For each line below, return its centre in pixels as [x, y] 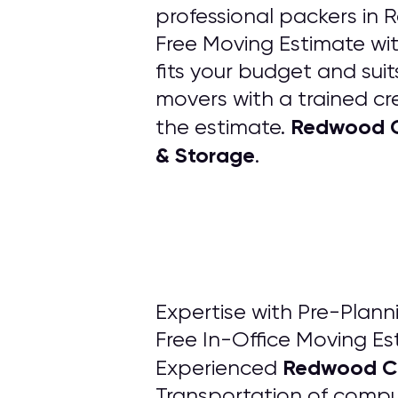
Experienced [219, 368]
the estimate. [223, 127]
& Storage [205, 155]
